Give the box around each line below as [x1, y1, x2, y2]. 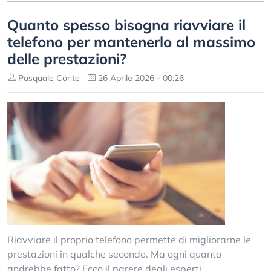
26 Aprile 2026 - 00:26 [96, 73, 184, 83]
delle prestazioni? [7, 50, 126, 68]
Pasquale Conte [16, 73, 80, 83]
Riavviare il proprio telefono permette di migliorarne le [7, 233, 251, 246]
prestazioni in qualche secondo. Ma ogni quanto [7, 248, 221, 260]
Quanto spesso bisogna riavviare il [7, 16, 246, 34]
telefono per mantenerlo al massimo [7, 33, 255, 51]
